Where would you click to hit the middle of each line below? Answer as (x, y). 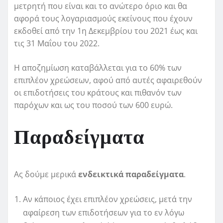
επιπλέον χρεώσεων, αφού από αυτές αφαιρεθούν (108, 80)
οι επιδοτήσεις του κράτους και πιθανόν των (98, 93)
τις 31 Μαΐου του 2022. (57, 44)
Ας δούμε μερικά (46, 174)
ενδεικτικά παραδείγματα (131, 174)
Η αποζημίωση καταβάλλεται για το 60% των (98, 68)
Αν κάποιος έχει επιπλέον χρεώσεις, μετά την (108, 199)
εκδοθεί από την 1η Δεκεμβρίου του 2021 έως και (106, 31)
